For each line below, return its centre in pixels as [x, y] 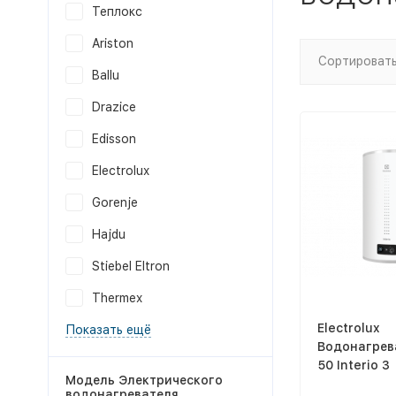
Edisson [114, 139]
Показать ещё [108, 330]
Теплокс [117, 11]
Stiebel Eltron [130, 266]
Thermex [117, 298]
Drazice [114, 107]
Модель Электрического [144, 380]
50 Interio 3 [353, 365]
